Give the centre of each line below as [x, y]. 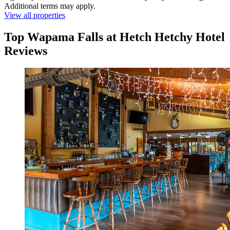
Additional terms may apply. [50, 6]
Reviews [26, 51]
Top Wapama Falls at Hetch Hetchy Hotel [114, 37]
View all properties [35, 15]
